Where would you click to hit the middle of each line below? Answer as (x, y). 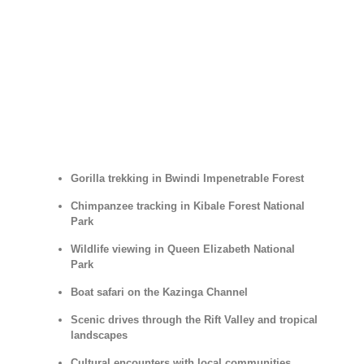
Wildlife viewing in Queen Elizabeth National (182, 249)
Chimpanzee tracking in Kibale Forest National (187, 206)
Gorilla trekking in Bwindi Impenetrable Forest (187, 178)
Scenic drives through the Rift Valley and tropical (194, 320)
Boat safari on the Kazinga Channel (159, 292)
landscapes (99, 335)
